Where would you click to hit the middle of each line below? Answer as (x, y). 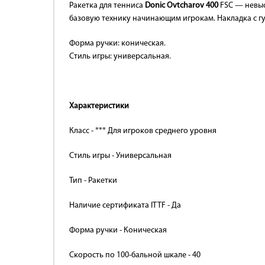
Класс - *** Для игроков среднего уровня (143, 131)
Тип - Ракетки (93, 181)
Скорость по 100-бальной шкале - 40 (135, 255)
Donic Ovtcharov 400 (182, 6)
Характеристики (99, 106)
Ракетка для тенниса (107, 6)
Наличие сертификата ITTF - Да (125, 206)
